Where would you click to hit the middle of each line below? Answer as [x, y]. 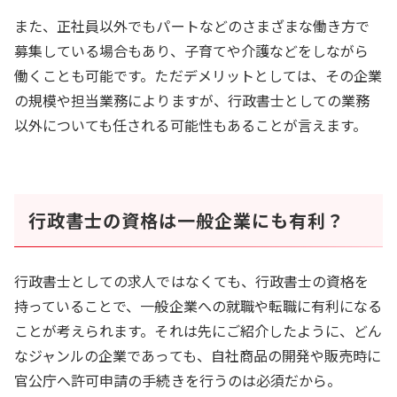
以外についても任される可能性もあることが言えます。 [191, 125]
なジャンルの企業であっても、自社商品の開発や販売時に [198, 356]
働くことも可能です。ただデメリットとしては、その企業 [198, 76]
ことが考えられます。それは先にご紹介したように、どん [198, 331]
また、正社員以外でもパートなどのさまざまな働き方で [192, 26]
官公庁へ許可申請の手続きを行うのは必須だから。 [178, 381]
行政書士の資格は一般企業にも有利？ [187, 221]
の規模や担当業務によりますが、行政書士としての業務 [192, 101]
